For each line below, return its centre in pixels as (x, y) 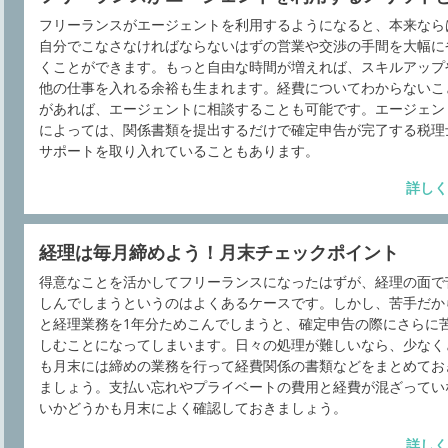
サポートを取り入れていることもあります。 (179, 150)
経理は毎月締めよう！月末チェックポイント (219, 252)
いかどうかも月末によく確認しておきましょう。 (193, 407)
